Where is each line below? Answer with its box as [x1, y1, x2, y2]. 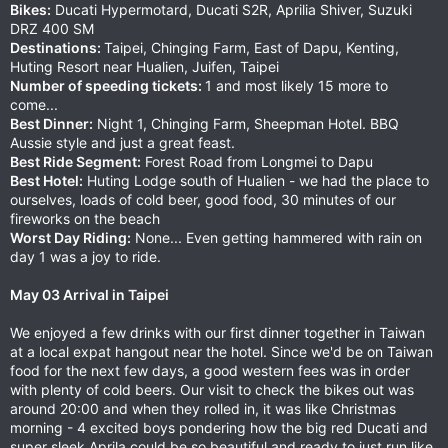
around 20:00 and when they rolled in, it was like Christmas [10, 400, 396, 417]
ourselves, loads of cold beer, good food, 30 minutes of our [10, 191, 396, 208]
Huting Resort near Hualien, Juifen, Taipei [10, 58, 279, 75]
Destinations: [10, 39, 104, 56]
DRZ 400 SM [10, 20, 94, 37]
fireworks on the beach [10, 210, 160, 227]
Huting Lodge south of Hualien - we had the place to [83, 172, 429, 189]
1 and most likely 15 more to [205, 77, 388, 94]
